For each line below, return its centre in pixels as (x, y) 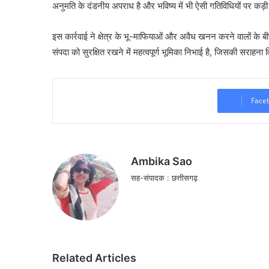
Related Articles (94, 258)
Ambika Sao (162, 161)
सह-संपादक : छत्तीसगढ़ (164, 177)
